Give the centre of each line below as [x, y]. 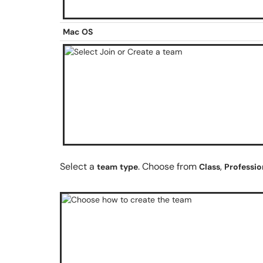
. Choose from [168, 167]
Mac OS [78, 32]
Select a [78, 167]
